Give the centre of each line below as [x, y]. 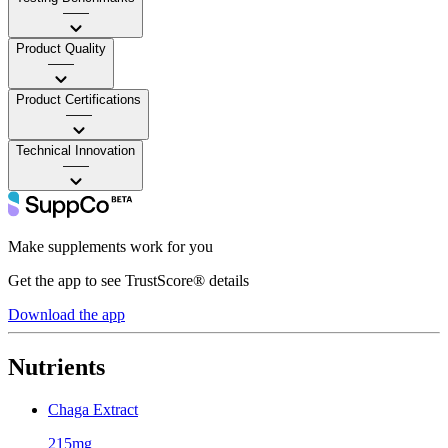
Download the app [66, 314]
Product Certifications [78, 99]
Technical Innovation [75, 150]
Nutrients [56, 366]
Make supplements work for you [110, 246]
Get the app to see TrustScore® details [128, 280]
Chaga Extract [93, 409]
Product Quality [61, 48]
